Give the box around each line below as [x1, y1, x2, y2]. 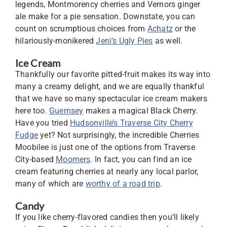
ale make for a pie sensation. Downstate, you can [15, 12, 196, 21]
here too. [15, 106, 49, 116]
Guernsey [49, 106, 84, 116]
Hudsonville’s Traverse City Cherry [70, 118, 193, 128]
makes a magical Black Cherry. [83, 106, 198, 116]
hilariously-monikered [15, 36, 96, 46]
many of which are [15, 179, 86, 188]
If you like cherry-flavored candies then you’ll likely [15, 212, 199, 222]
